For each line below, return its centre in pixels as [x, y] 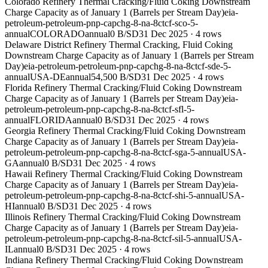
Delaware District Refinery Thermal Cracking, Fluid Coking [119, 45]
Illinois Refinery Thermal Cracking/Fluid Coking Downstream [123, 217]
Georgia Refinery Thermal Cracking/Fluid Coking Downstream [125, 131]
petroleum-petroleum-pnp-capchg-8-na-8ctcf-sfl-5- [100, 109]
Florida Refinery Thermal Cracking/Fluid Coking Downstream [123, 88]
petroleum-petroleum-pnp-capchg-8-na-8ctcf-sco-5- [101, 23]
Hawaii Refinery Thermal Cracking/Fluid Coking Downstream [124, 174]
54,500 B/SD [116, 77]
